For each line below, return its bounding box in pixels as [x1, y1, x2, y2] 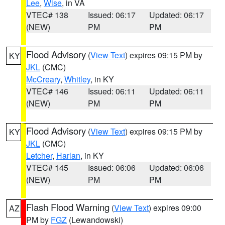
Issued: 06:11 [87, 85, 136, 97]
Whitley [64, 73, 90, 85]
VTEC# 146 [26, 85, 68, 97]
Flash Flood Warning [26, 200, 109, 213]
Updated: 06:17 [149, 9, 204, 21]
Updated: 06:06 [149, 162, 204, 173]
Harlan [56, 150, 80, 161]
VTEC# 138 [26, 9, 68, 21]
